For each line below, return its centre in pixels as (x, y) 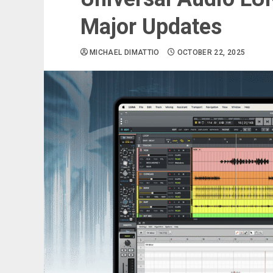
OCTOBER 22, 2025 (211, 52)
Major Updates (151, 27)
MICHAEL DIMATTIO (125, 52)
